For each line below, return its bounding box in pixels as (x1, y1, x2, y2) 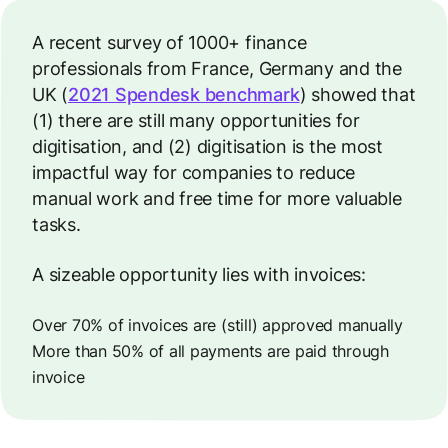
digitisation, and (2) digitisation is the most (32, 136, 383, 157)
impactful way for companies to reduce (32, 162, 356, 183)
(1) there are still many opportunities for (32, 110, 360, 131)
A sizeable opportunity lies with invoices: (32, 264, 366, 285)
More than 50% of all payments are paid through (32, 341, 389, 361)
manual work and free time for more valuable (32, 188, 402, 209)
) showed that (299, 84, 416, 105)
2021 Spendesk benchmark (68, 84, 300, 105)
